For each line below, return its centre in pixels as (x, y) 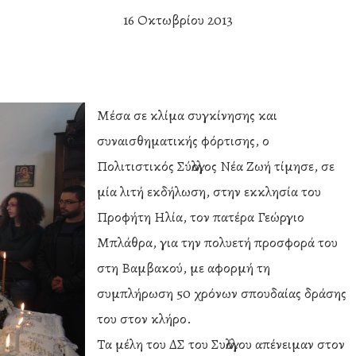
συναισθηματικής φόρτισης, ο (183, 141)
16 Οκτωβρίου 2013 (178, 20)
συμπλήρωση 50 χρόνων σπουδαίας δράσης (222, 293)
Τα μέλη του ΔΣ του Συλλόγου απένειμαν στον (221, 344)
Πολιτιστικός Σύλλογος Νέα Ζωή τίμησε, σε (216, 166)
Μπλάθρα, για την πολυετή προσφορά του (217, 242)
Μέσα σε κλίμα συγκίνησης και (187, 115)
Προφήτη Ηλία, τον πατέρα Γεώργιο (201, 217)
